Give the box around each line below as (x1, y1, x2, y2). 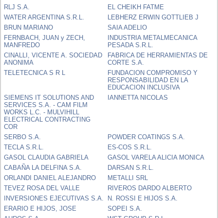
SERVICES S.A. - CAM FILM (4, 101, 88, 109)
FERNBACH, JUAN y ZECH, (4, 34, 86, 41)
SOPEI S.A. (108, 204, 143, 212)
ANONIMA (4, 58, 34, 66)
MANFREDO (4, 41, 40, 49)
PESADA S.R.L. (108, 41, 154, 49)
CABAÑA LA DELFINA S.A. (4, 163, 82, 171)
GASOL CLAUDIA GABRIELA (4, 153, 89, 161)
